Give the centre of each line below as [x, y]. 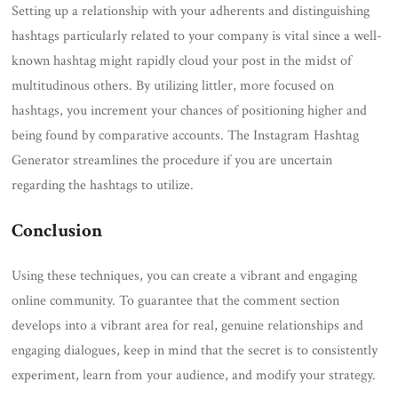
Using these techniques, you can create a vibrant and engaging [185, 275]
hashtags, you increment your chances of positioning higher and [190, 110]
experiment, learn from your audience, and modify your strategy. [194, 375]
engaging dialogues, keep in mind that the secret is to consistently [195, 350]
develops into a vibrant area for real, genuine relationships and [188, 325]
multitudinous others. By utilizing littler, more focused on [173, 85]
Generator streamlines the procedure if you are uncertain [172, 160]
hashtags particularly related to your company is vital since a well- [197, 36]
